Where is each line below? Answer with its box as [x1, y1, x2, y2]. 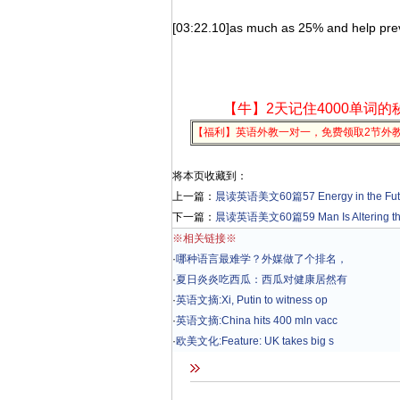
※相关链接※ [172, 232, 237, 245]
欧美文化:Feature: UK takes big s [176, 335, 334, 347]
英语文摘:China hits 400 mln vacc [176, 314, 337, 327]
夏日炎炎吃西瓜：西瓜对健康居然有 [176, 273, 347, 286]
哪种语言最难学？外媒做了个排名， [176, 253, 347, 265]
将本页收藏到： [172, 170, 247, 182]
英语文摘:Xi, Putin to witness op [176, 294, 328, 306]
